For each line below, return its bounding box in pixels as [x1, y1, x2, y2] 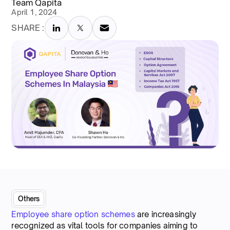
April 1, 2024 [11, 8, 57, 16]
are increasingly [135, 209, 197, 219]
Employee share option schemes [11, 209, 135, 219]
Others [18, 194, 40, 203]
